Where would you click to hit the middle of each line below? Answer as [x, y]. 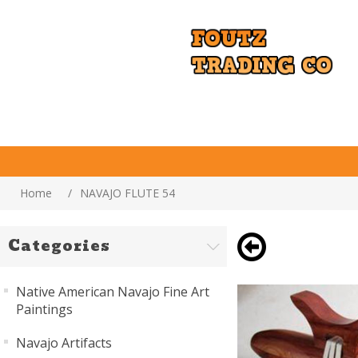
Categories [59, 246]
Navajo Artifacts [64, 343]
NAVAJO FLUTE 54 [127, 193]
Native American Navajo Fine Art [113, 292]
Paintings [44, 309]
